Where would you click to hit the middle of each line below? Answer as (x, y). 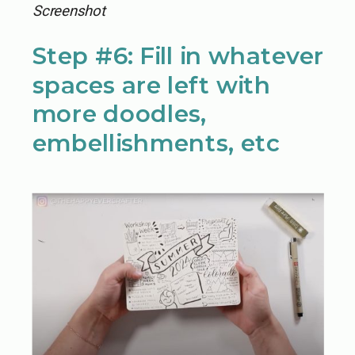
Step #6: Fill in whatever (178, 56)
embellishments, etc (156, 143)
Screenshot (69, 11)
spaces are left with (151, 85)
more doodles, (119, 114)
